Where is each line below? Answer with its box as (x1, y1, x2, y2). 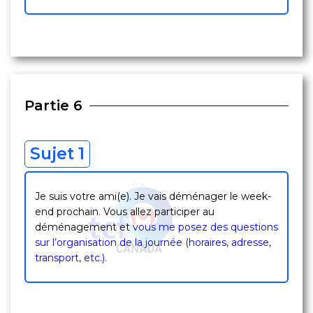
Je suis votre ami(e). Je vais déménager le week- (35, 190, 271, 203)
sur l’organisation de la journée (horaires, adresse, (35, 236, 271, 249)
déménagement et (35, 221, 133, 233)
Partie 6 (24, 97, 82, 114)
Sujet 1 (30, 144, 85, 163)
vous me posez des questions (133, 221, 278, 233)
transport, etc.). (35, 252, 107, 264)
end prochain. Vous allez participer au (35, 205, 214, 218)
